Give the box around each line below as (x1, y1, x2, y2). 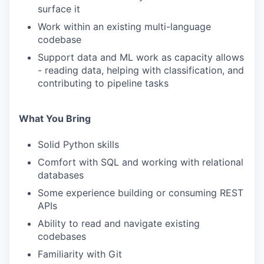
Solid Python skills (38, 138, 119, 150)
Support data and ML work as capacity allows (38, 51, 244, 63)
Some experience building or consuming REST (38, 187, 243, 199)
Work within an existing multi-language (38, 21, 211, 32)
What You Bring (19, 113, 91, 124)
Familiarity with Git (38, 248, 122, 260)
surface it (38, 3, 80, 15)
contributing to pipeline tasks (38, 77, 169, 89)
